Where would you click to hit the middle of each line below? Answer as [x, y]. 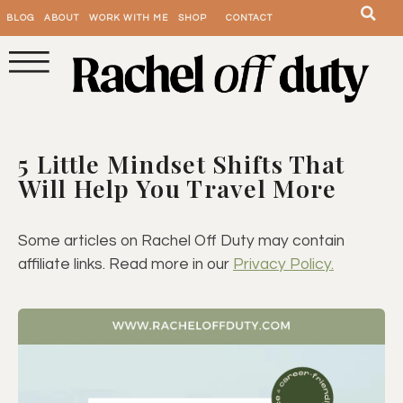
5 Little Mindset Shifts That [182, 164]
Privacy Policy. [283, 265]
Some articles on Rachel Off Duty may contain [181, 242]
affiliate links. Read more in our [125, 265]
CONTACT [249, 18]
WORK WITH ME [129, 18]
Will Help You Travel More [178, 188]
